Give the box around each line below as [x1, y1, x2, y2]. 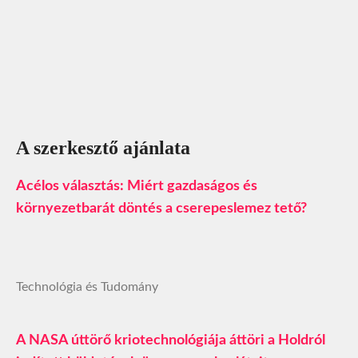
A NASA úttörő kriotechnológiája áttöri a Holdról [16, 332, 325, 348]
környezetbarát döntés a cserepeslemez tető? [16, 201, 307, 216]
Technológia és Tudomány [16, 280, 158, 293]
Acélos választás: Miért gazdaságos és [16, 178, 257, 193]
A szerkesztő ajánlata [16, 137, 190, 158]
